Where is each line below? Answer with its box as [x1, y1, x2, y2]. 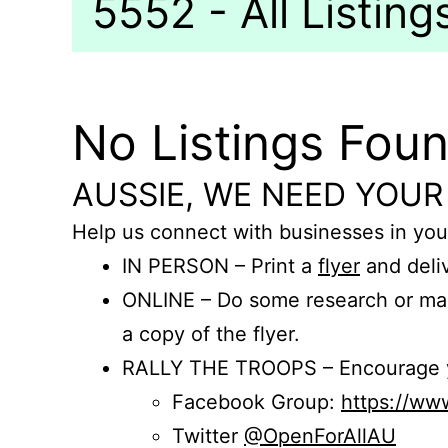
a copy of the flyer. [122, 322, 300, 346]
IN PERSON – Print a [122, 254, 318, 278]
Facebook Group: [172, 390, 341, 414]
